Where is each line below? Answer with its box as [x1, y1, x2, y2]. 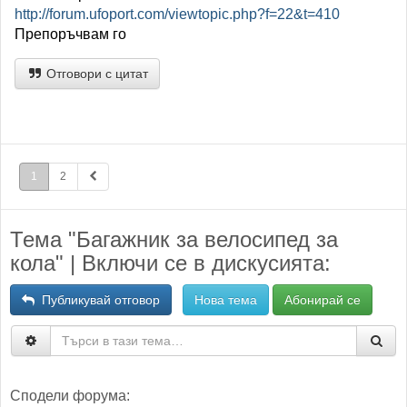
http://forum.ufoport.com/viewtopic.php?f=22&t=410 [15, 5, 340, 22]
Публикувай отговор [35, 292, 160, 307]
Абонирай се [284, 292, 361, 307]
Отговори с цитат [43, 65, 148, 81]
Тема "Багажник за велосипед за [10, 226, 338, 252]
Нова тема [194, 292, 257, 307]
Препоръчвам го [15, 25, 126, 42]
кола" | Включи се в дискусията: [10, 250, 331, 275]
